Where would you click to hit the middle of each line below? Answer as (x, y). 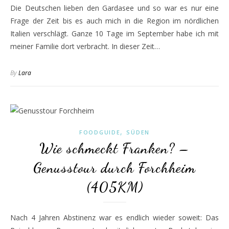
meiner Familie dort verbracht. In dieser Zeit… (85, 46)
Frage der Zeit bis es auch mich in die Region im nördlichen (114, 21)
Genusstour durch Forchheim (114, 168)
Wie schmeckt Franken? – (114, 148)
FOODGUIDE (100, 132)
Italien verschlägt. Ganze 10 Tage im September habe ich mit (114, 33)
